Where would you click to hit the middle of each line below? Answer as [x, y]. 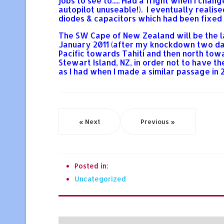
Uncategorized [100, 178]
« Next [89, 121]
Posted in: [91, 165]
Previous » [158, 121]
